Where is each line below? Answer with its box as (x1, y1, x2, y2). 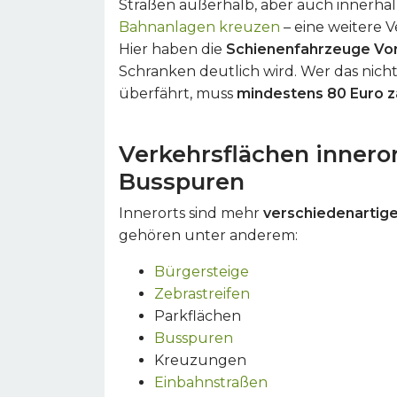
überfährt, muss (119, 85, 237, 102)
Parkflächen (154, 307, 241, 324)
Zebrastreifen (154, 285, 250, 302)
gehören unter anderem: (119, 227, 298, 244)
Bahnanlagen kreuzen (119, 19, 280, 35)
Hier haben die (119, 41, 226, 58)
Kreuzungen (154, 352, 246, 369)
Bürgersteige (154, 263, 249, 280)
